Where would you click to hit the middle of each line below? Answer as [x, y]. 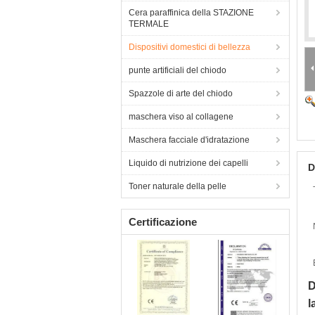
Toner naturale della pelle [178, 186]
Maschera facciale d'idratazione [189, 140]
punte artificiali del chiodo [178, 70]
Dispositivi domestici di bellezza [189, 47]
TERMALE [149, 24]
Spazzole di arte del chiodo [181, 94]
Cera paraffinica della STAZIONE [191, 13]
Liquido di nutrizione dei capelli [188, 163]
